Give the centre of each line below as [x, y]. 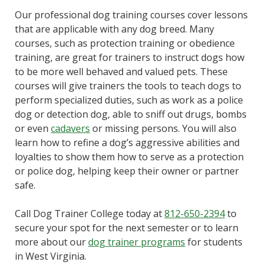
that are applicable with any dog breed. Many [114, 29]
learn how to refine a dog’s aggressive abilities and [127, 142]
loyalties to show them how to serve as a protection [129, 156]
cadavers [70, 128]
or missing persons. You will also [163, 128]
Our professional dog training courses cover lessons [131, 14]
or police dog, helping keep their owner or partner [127, 171]
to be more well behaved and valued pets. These [121, 71]
